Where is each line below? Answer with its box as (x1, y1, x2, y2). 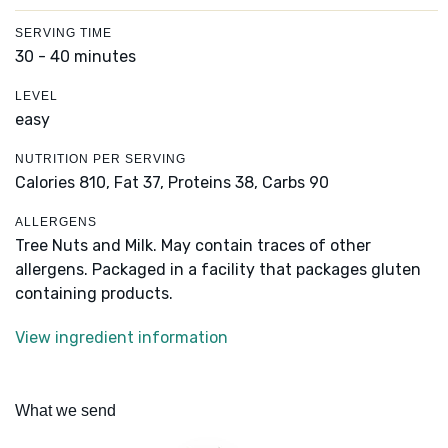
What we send (15, 402, 116, 420)
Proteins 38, (168, 173, 258, 193)
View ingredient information (15, 328, 228, 348)
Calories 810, (15, 173, 114, 193)
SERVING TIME (15, 26, 112, 41)
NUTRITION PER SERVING (15, 152, 186, 167)
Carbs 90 (262, 173, 329, 193)
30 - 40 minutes (15, 47, 136, 67)
